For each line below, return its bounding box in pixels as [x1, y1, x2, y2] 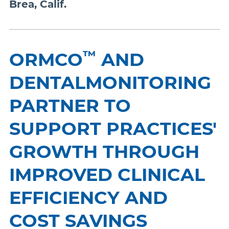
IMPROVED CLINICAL [9, 164, 205, 186]
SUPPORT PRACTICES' [9, 118, 217, 140]
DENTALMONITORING [9, 72, 211, 94]
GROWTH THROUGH [9, 141, 199, 163]
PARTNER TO [9, 95, 131, 117]
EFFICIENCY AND [9, 187, 168, 209]
